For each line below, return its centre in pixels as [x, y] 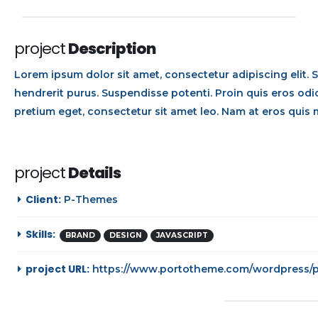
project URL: [57, 269]
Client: [43, 199]
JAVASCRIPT [182, 235]
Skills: [40, 234]
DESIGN [126, 235]
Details [94, 173]
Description [112, 49]
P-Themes [91, 199]
